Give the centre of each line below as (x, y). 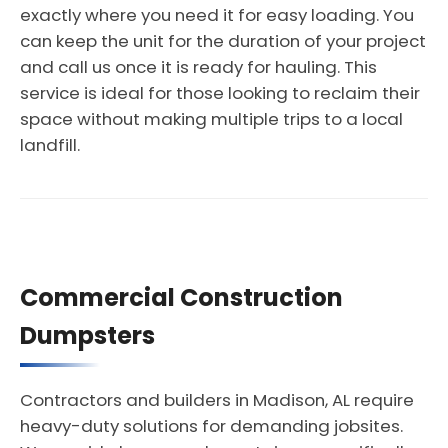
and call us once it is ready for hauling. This (198, 67)
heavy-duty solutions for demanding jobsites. (211, 426)
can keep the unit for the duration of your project (223, 41)
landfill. (50, 145)
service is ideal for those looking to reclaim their (220, 93)
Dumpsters (87, 335)
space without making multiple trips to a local (211, 119)
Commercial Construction (181, 297)
